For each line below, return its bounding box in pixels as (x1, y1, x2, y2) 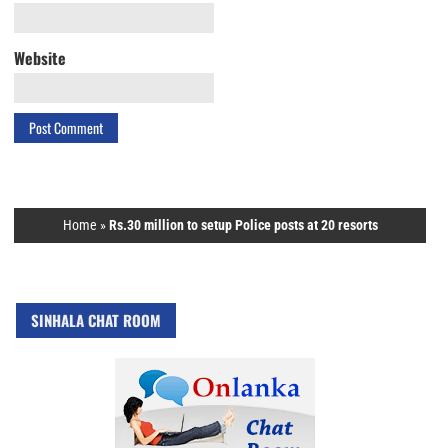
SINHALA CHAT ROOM (31, 308, 161, 331)
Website (14, 45, 66, 70)
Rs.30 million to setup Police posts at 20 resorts (108, 216, 378, 233)
